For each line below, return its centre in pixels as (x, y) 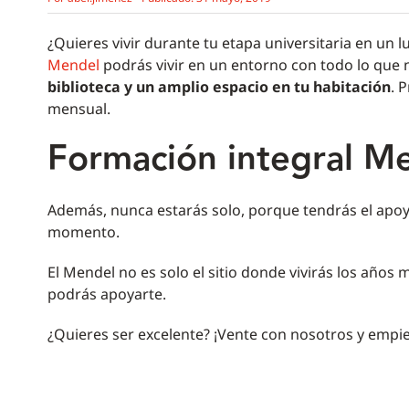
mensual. (79, 109)
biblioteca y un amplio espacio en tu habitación (219, 87)
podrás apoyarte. (106, 294)
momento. (83, 232)
